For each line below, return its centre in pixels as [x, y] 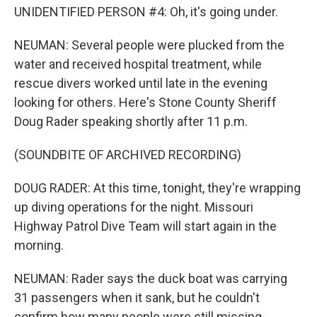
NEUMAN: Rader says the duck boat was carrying [151, 278]
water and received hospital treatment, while [138, 64]
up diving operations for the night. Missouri [134, 207]
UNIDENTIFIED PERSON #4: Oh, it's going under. [146, 12]
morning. [39, 245]
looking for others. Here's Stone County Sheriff [145, 102]
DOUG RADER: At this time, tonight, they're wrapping [157, 188]
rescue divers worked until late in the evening [141, 83]
